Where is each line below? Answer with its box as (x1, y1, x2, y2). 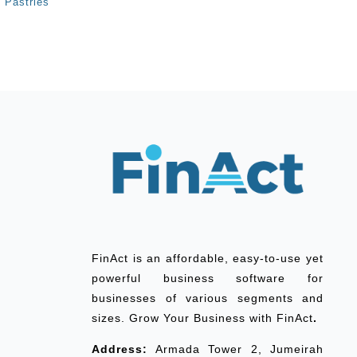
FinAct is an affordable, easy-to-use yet (92, 252, 324, 265)
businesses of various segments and (92, 292, 324, 305)
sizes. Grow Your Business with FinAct (92, 312, 313, 325)
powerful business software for (92, 272, 324, 285)
